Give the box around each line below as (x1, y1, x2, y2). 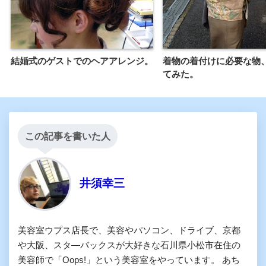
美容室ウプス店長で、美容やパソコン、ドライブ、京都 (18, 225, 240, 236)
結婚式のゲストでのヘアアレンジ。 (11, 56, 153, 66)
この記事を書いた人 (25, 131, 110, 142)
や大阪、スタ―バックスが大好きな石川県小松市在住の (18, 240, 240, 251)
